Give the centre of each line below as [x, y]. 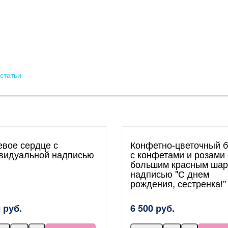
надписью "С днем [170, 174]
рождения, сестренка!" [178, 183]
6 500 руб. [152, 208]
